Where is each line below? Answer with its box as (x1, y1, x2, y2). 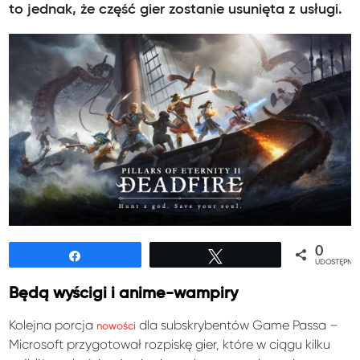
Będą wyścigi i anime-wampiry (9, 286, 239, 302)
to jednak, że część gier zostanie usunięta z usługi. (9, 2, 343, 17)
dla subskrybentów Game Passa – (136, 317, 339, 333)
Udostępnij (92, 249, 148, 263)
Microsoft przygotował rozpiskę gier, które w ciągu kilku (9, 337, 331, 353)
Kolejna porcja (9, 317, 97, 333)
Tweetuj (231, 249, 272, 263)
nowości (96, 321, 137, 333)
